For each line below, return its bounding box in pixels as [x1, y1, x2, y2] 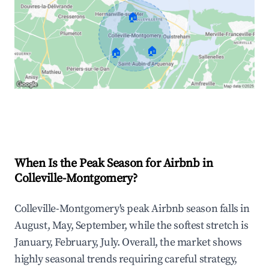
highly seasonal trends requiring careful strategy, [14, 252, 238, 267]
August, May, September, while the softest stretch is [14, 219, 249, 233]
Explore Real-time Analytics [34, 107, 157, 121]
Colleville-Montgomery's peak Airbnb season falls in [14, 202, 250, 216]
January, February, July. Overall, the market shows [14, 235, 243, 250]
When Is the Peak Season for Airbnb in [14, 156, 213, 172]
